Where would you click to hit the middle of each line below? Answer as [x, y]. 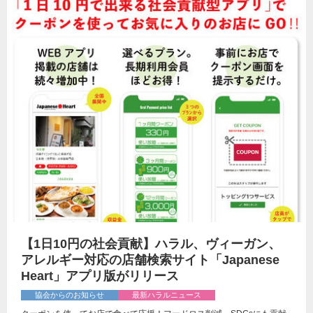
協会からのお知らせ [70, 294]
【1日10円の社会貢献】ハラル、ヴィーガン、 [151, 243]
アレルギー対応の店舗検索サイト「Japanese [150, 260]
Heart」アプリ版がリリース [100, 276]
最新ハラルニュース [167, 294]
